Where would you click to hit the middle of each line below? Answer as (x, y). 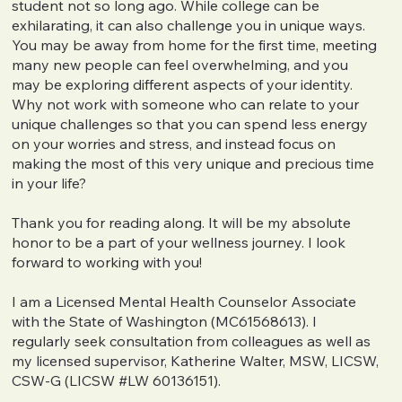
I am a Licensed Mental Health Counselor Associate (184, 301)
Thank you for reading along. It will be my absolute (182, 222)
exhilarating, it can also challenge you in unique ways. (189, 25)
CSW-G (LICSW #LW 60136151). (117, 380)
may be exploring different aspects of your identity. (183, 84)
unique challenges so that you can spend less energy (190, 123)
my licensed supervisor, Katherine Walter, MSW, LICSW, (196, 360)
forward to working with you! (107, 262)
